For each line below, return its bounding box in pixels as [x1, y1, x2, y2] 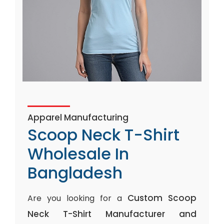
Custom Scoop [127, 192, 196, 204]
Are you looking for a [27, 192, 127, 204]
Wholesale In [27, 142, 129, 165]
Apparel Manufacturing [27, 111, 128, 123]
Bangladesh [27, 161, 122, 184]
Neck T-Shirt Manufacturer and [27, 208, 196, 220]
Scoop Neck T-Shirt [27, 123, 179, 146]
